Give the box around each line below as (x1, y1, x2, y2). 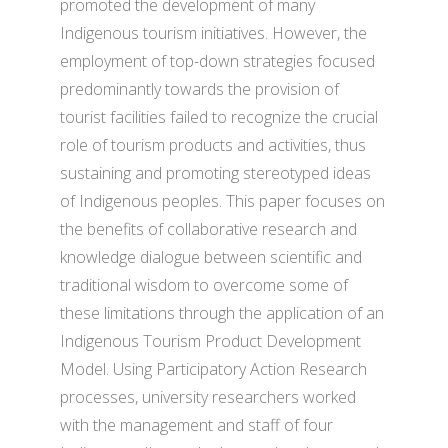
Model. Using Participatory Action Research (60, 358, 367, 380)
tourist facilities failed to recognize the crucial (60, 106, 378, 128)
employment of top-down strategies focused (60, 50, 375, 72)
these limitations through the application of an (60, 302, 384, 324)
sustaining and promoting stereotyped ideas (60, 162, 371, 184)
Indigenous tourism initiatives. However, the (60, 22, 367, 44)
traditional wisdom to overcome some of (60, 274, 348, 296)
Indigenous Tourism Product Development (60, 330, 361, 352)
